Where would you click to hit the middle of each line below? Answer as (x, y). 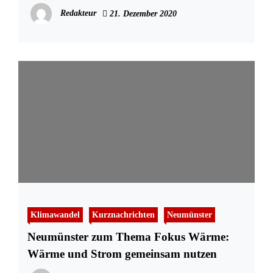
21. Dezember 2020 (142, 14)
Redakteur (78, 13)
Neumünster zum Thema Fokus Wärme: (128, 237)
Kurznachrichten (123, 215)
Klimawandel (55, 215)
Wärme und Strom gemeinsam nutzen (122, 254)
